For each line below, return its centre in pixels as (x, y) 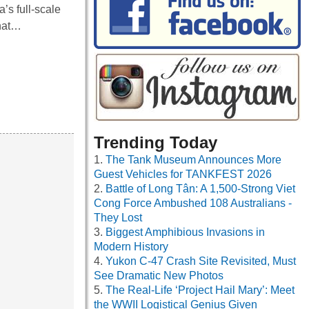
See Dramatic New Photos (159, 276)
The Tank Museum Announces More (193, 160)
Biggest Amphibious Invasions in (185, 232)
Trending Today (156, 143)
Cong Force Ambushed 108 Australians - (193, 203)
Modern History (131, 247)
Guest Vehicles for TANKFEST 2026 (183, 175)
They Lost (118, 218)
